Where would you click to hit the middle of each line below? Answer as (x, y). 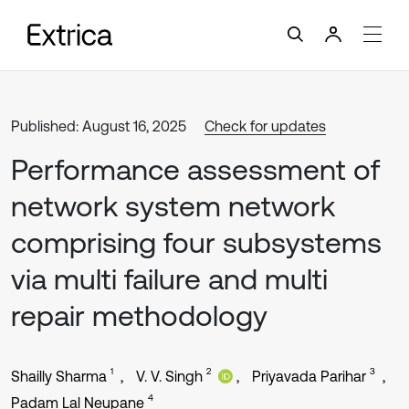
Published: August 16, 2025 (99, 126)
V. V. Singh (169, 376)
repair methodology (139, 315)
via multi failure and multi (169, 279)
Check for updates (265, 126)
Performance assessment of (195, 169)
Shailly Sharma (59, 376)
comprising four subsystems (196, 242)
